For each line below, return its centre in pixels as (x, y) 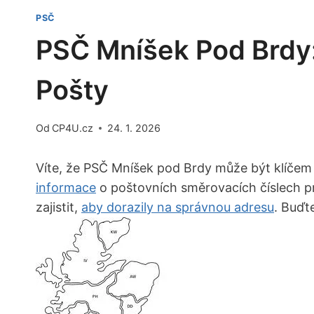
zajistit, (59, 207)
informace (66, 188)
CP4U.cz (73, 128)
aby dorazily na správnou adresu (178, 207)
